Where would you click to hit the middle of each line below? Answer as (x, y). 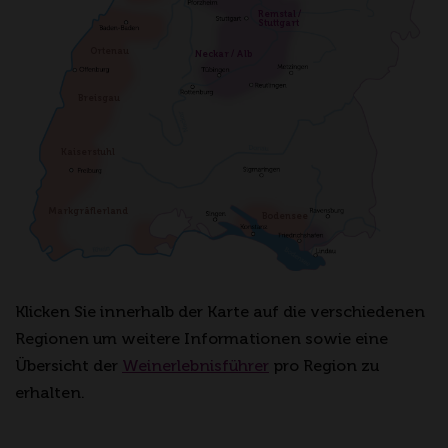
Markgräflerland (88, 210)
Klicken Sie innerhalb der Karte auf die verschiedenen (220, 311)
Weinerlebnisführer (195, 365)
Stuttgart (278, 23)
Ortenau (110, 51)
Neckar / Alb (223, 53)
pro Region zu (324, 365)
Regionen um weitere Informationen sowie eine (201, 338)
